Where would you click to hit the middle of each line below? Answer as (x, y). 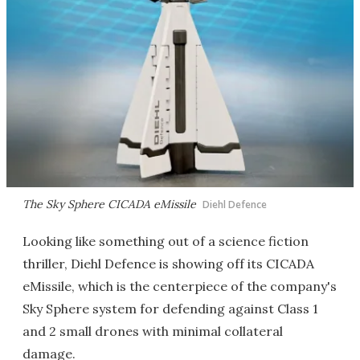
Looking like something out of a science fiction (166, 241)
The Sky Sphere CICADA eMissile (109, 204)
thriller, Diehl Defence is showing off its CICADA (168, 264)
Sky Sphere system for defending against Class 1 (170, 309)
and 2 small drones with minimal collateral (153, 331)
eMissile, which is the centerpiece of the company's (180, 286)
